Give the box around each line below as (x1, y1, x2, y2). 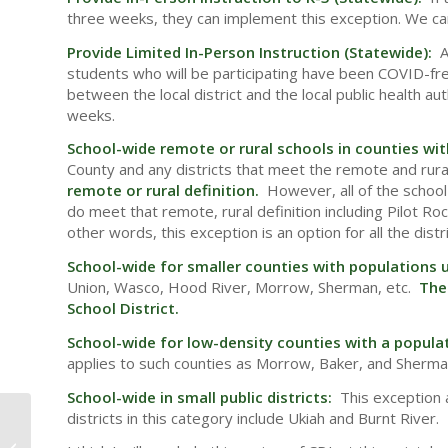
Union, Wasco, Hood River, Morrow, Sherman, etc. (67, 277, 419, 298)
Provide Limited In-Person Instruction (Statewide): (67, 41, 440, 62)
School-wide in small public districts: (67, 386, 332, 407)
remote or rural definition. (67, 180, 259, 201)
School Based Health (35, 428, 161, 446)
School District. (67, 298, 179, 319)
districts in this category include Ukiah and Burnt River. (67, 407, 439, 428)
